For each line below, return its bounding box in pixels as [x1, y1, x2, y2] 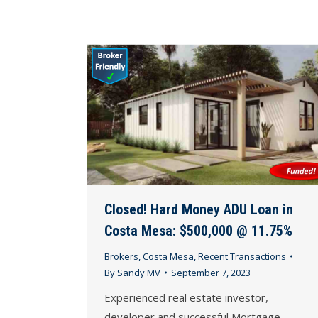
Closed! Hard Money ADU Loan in [104, 200, 293, 218]
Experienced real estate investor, [104, 290, 268, 305]
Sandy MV [117, 265, 160, 279]
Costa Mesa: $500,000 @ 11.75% [104, 221, 292, 239]
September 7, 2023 [171, 265, 251, 279]
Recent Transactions [198, 249, 286, 263]
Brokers [104, 249, 138, 263]
